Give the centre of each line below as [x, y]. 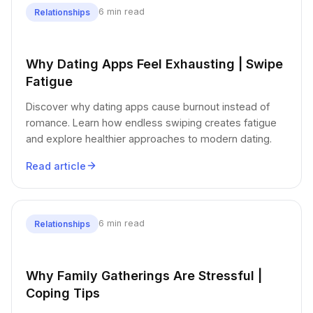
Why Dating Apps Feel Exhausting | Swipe [154, 64]
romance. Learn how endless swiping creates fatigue [151, 122]
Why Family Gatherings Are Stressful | [144, 275]
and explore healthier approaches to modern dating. [149, 138]
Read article [56, 166]
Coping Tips [63, 293]
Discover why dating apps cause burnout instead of [148, 106]
